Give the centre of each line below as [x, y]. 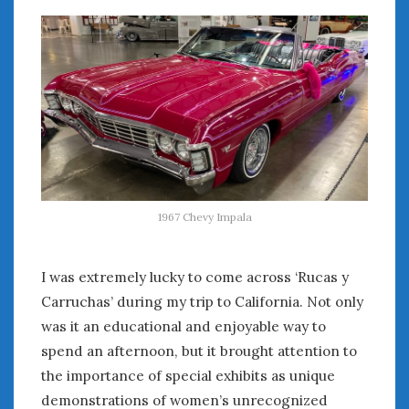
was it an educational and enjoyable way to [184, 326]
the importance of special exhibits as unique [188, 376]
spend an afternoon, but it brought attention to [199, 351]
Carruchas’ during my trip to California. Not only [202, 302]
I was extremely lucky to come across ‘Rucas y [195, 277]
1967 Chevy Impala [204, 216]
